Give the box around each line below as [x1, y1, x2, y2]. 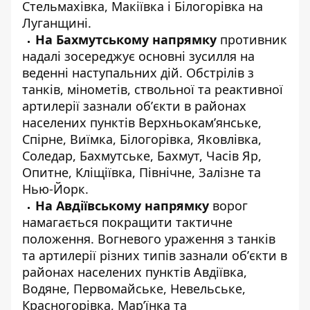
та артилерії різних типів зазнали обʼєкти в [22, 247, 287, 264]
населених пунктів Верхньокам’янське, [22, 114, 262, 131]
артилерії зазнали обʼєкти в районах [22, 98, 246, 114]
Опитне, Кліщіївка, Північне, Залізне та [22, 164, 261, 181]
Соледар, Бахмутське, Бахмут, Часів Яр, [22, 147, 262, 164]
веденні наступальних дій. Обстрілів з [22, 64, 254, 81]
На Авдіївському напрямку [35, 197, 209, 214]
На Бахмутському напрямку [35, 31, 217, 48]
